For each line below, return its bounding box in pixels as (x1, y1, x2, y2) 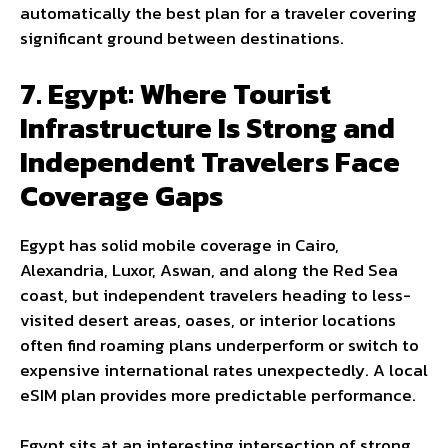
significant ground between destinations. (20, 25, 344, 52)
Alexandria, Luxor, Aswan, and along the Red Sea (20, 256, 398, 283)
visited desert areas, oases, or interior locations (20, 306, 396, 333)
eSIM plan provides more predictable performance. (20, 381, 416, 408)
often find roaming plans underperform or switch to (20, 331, 419, 358)
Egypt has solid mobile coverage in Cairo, (20, 231, 339, 258)
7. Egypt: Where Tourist (20, 71, 331, 115)
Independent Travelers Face (20, 139, 400, 183)
